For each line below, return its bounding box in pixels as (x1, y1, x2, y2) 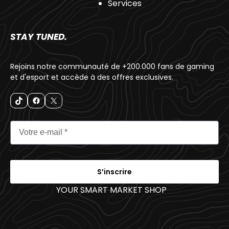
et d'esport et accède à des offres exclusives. (10, 72, 173, 82)
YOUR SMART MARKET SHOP (56, 184, 167, 196)
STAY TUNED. (10, 30, 67, 43)
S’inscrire (97, 166, 132, 177)
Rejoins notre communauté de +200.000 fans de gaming (10, 61, 214, 72)
